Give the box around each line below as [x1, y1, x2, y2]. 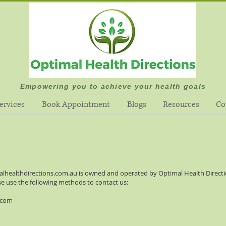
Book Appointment [42, 99, 110, 110]
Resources [162, 99, 199, 110]
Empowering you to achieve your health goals [20, 82, 206, 90]
